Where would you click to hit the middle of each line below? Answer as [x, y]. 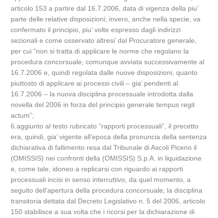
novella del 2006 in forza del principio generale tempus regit [103, 105]
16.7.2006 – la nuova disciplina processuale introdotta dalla [102, 94]
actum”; [23, 115]
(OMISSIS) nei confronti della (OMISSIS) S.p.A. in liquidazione [106, 158]
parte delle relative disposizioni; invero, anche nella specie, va [106, 19]
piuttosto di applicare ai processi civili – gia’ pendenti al [95, 83]
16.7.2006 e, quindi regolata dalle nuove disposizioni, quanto [104, 73]
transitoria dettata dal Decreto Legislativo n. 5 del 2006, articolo [108, 201]
